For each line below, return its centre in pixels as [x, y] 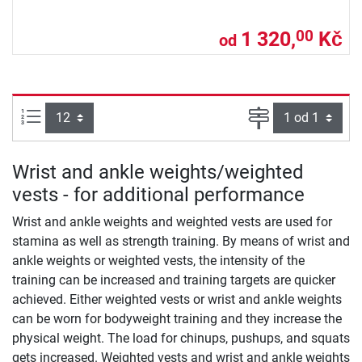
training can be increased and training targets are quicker [174, 280]
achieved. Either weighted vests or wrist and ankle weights [177, 300]
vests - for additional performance [158, 195]
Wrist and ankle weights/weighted [158, 173]
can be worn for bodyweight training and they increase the [177, 319]
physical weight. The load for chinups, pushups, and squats [181, 339]
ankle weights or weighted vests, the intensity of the [158, 261]
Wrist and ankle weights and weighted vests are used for [172, 222]
